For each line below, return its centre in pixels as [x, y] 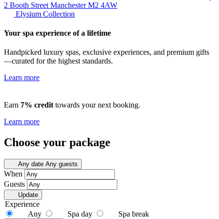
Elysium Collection [45, 14]
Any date [31, 164]
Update [28, 195]
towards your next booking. [97, 105]
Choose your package [57, 142]
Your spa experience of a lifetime [57, 33]
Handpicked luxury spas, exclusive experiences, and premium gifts [107, 52]
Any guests [61, 164]
